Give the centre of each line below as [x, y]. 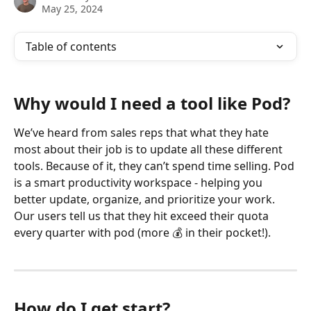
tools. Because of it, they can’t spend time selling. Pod [155, 166]
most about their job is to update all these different [150, 150]
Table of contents [71, 47]
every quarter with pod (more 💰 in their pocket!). [142, 233]
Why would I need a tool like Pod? [152, 103]
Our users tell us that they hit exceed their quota [143, 216]
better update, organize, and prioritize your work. [146, 200]
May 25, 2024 [72, 9]
